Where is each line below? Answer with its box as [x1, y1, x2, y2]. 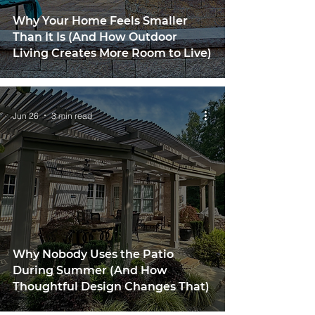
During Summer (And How [13, 264, 167, 277]
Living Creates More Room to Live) [13, 46, 212, 60]
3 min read [51, 110, 92, 121]
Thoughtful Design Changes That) [13, 280, 210, 293]
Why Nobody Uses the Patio [13, 247, 174, 261]
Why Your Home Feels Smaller [13, 14, 188, 27]
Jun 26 [13, 110, 39, 121]
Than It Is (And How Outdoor [13, 30, 177, 44]
